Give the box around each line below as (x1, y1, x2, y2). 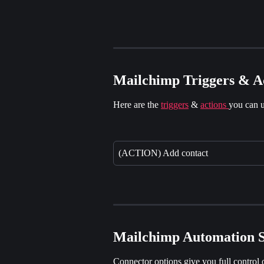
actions (200, 100, 229, 110)
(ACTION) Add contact (118, 148, 208, 159)
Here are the (113, 100, 161, 110)
